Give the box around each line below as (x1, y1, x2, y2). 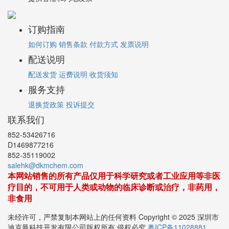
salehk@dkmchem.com (8, 165, 83, 176)
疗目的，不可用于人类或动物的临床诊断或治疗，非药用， (8, 186, 220, 198)
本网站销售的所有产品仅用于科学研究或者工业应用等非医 (8, 175, 220, 187)
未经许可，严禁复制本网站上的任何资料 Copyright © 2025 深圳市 (8, 217, 219, 227)
